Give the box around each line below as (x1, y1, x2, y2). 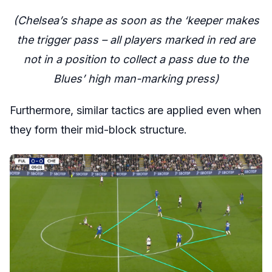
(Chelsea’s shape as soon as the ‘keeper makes (13, 13, 259, 27)
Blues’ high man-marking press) (53, 72, 219, 85)
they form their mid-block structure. (10, 123, 187, 136)
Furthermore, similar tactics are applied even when (10, 103, 261, 117)
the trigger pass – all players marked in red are (17, 33, 255, 46)
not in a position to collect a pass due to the (24, 52, 248, 66)
